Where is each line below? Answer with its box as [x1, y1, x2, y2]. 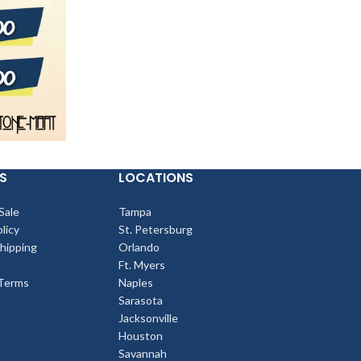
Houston [118, 329, 164, 343]
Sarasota [118, 293, 164, 308]
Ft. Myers [118, 258, 166, 272]
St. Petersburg [118, 222, 193, 237]
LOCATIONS [118, 168, 194, 188]
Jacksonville [118, 311, 179, 326]
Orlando [118, 240, 160, 255]
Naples [118, 276, 154, 290]
